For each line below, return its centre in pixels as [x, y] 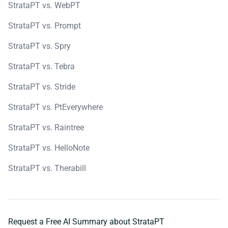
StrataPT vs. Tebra [41, 66]
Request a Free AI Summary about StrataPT [86, 221]
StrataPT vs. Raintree [46, 127]
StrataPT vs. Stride [42, 87]
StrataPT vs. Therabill [47, 168]
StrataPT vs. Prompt [45, 25]
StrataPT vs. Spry [39, 46]
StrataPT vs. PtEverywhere [55, 107]
